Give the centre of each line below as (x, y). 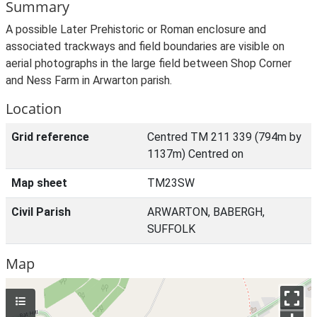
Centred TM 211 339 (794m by (224, 137)
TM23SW (171, 183)
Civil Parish (41, 212)
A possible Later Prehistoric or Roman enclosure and (136, 29)
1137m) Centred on (195, 154)
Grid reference (50, 137)
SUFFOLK (171, 229)
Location (34, 109)
